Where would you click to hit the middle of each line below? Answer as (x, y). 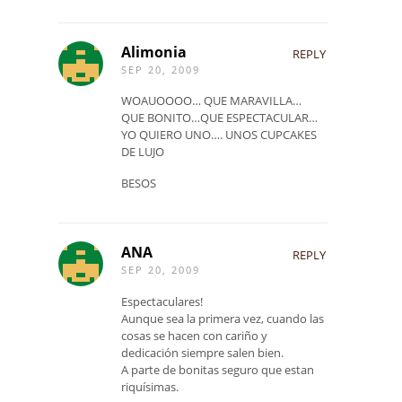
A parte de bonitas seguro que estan (218, 369)
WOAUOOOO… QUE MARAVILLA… (211, 101)
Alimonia (154, 52)
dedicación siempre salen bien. (202, 352)
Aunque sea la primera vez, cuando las (223, 318)
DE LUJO (143, 152)
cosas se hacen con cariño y (194, 335)
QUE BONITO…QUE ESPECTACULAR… (219, 118)
